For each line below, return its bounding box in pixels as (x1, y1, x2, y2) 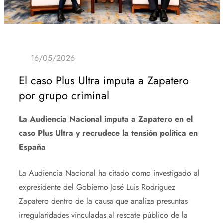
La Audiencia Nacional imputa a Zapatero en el (18, 113, 193, 125)
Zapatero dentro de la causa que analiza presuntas (18, 195, 188, 207)
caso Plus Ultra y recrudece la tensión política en (18, 127, 198, 139)
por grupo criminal (18, 87, 109, 103)
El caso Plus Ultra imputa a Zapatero (18, 72, 189, 88)
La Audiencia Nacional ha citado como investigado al (18, 167, 200, 179)
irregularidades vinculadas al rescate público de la (18, 209, 188, 221)
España (18, 141, 46, 153)
